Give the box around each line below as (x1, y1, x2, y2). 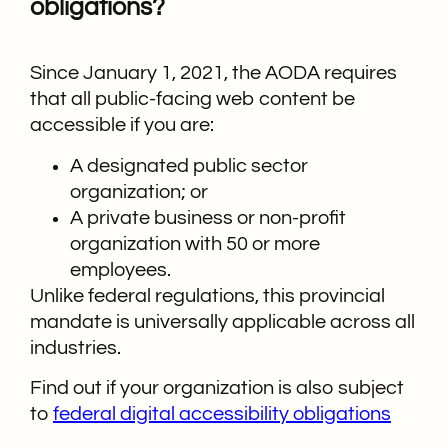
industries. (30, 337, 121, 358)
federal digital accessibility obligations (53, 403, 391, 424)
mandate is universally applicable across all (30, 311, 415, 332)
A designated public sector (70, 155, 308, 176)
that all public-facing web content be (30, 89, 355, 110)
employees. (70, 259, 171, 280)
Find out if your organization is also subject (30, 377, 404, 398)
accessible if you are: (30, 115, 214, 136)
